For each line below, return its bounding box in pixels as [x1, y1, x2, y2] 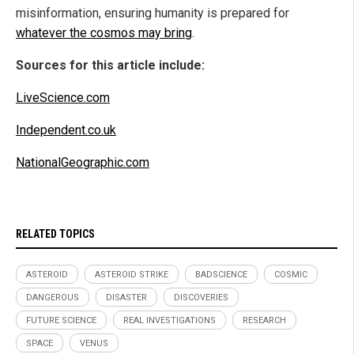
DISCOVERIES [174, 292, 228, 303]
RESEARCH [243, 315, 286, 326]
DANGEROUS [26, 292, 79, 303]
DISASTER [106, 292, 147, 303]
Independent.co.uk [16, 122, 116, 138]
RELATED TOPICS [16, 228, 95, 241]
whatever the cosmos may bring [16, 25, 192, 41]
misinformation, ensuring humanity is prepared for [16, 6, 289, 21]
